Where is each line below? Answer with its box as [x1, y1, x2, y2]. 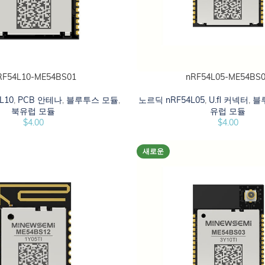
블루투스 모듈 [66, 94, 119, 105]
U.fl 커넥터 [209, 94, 249, 105]
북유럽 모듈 [11, 105, 56, 117]
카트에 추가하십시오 [136, 72, 208, 82]
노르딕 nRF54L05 [138, 94, 205, 105]
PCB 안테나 [18, 94, 63, 105]
